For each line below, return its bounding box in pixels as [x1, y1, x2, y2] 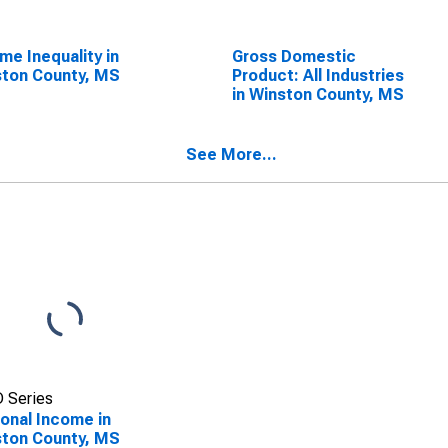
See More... [186, 145, 277, 164]
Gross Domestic [231, 47, 356, 66]
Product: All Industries [231, 66, 404, 85]
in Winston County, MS [231, 85, 404, 104]
